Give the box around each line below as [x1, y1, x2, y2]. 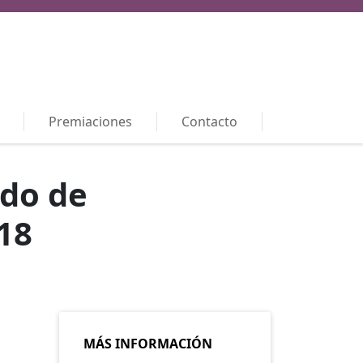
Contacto [181, 113, 237, 131]
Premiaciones [49, 113, 132, 131]
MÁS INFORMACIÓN [83, 335, 212, 353]
